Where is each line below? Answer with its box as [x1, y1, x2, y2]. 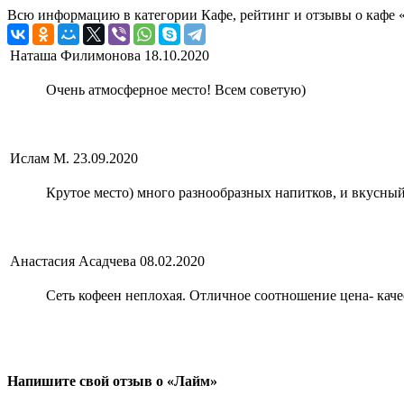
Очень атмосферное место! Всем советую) [46, 82, 306, 98]
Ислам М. [10, 151, 69, 167]
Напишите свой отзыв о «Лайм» [7, 372, 217, 389]
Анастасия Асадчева [10, 253, 136, 270]
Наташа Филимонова [10, 48, 141, 64]
